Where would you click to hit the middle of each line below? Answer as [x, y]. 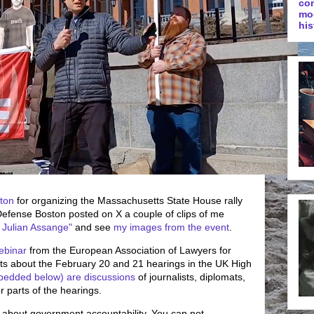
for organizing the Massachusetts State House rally [128, 200]
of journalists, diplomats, [190, 277]
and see [93, 227]
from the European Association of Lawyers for [129, 250]
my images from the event [171, 227]
